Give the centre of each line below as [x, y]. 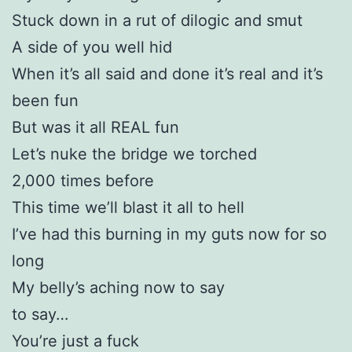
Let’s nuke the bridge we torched [134, 154]
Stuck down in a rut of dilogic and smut [157, 20]
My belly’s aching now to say [118, 287]
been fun [45, 100]
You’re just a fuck [75, 341]
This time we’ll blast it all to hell [128, 207]
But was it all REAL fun [95, 127]
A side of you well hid [92, 47]
